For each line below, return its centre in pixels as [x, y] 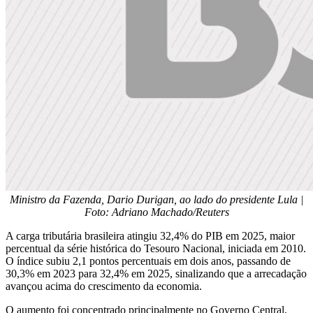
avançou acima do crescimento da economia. [104, 286]
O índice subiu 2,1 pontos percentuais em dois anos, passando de [148, 261]
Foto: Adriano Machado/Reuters [156, 212]
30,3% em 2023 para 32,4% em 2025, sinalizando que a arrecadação [156, 274]
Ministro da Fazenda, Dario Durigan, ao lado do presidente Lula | [156, 200]
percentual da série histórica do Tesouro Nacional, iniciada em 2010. [156, 249]
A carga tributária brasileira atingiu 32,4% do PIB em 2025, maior [150, 236]
